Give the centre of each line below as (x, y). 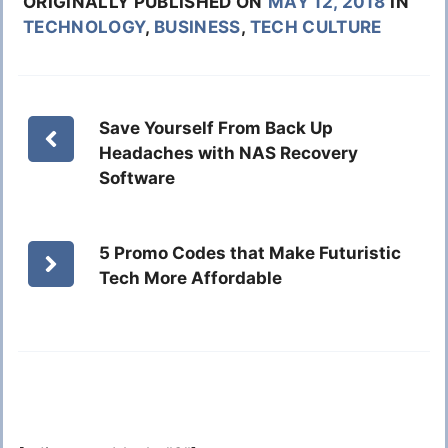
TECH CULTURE (315, 27)
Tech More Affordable (191, 278)
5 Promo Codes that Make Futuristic (250, 253)
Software (137, 178)
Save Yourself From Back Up (216, 128)
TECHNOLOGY (84, 27)
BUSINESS (197, 27)
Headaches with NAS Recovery (229, 153)
